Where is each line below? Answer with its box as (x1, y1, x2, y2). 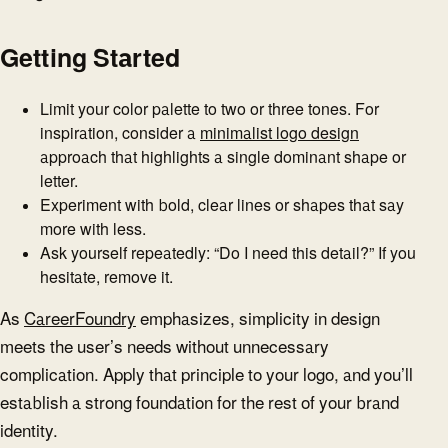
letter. (40, 170, 78, 191)
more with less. (40, 218, 146, 239)
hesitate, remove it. (40, 266, 173, 287)
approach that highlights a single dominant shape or (40, 146, 406, 167)
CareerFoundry (24, 307, 136, 330)
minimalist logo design (200, 122, 359, 143)
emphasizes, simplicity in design (136, 307, 380, 330)
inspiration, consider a (40, 122, 200, 143)
